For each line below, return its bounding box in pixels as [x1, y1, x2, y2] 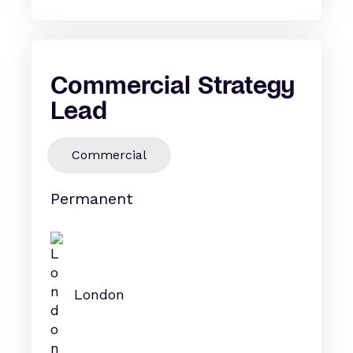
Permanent [50, 189, 133, 208]
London [74, 286, 124, 303]
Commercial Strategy [50, 69, 295, 98]
